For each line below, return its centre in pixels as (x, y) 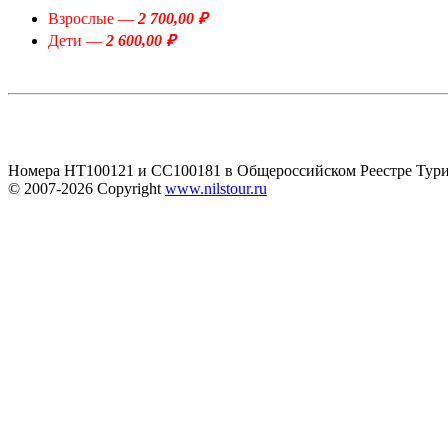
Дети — (77, 41)
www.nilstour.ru (216, 189)
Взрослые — (93, 19)
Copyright (131, 189)
